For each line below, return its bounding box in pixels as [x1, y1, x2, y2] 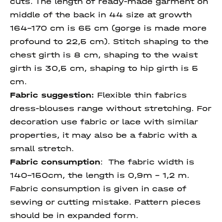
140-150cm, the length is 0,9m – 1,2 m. [10, 170, 189, 180]
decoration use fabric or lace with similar [10, 117, 198, 126]
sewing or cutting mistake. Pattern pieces [10, 197, 201, 207]
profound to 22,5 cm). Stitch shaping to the [10, 37, 209, 46]
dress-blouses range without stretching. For [10, 104, 211, 113]
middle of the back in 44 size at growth [10, 10, 192, 19]
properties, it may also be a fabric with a [10, 130, 197, 140]
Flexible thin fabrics [94, 90, 187, 100]
